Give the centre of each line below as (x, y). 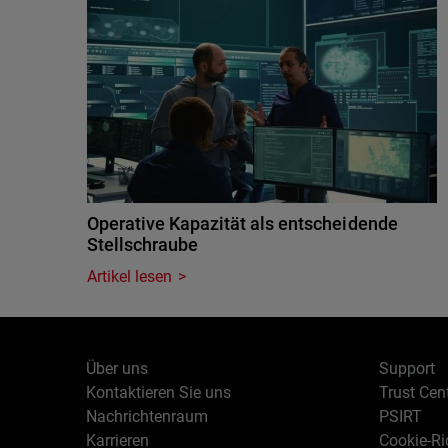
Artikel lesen (130, 276)
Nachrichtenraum (147, 416)
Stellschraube (143, 244)
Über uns (117, 368)
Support (406, 368)
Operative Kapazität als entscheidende (242, 223)
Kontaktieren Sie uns (159, 392)
